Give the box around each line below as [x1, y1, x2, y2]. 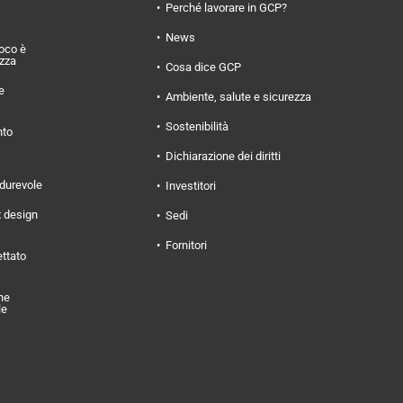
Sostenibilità [166, 119, 228, 133]
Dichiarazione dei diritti [166, 148, 281, 163]
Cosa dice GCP [166, 59, 241, 74]
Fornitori [166, 237, 207, 252]
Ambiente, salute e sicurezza [166, 89, 311, 103]
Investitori [166, 178, 216, 193]
